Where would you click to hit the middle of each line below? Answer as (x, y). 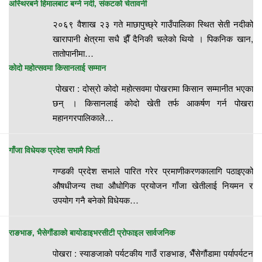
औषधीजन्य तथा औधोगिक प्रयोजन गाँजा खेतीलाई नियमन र (153, 185)
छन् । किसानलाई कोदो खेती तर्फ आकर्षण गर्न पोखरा (153, 102)
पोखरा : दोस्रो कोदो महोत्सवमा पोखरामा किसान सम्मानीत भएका (153, 88)
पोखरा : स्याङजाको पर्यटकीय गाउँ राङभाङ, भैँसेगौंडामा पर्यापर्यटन (153, 253)
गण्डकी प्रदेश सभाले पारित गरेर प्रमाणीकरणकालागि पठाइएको (153, 170)
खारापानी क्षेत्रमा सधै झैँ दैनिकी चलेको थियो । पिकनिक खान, (153, 38)
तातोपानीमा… (73, 53)
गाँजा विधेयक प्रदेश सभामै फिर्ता (54, 149)
